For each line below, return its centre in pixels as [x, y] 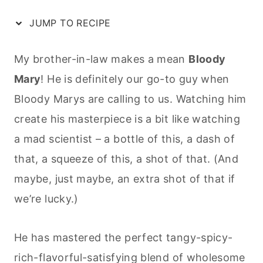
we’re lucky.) [46, 198]
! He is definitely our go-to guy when [135, 79]
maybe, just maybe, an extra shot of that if [125, 178]
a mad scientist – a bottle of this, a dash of [125, 139]
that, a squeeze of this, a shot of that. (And [127, 159]
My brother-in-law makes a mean [102, 59]
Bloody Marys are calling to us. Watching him [130, 99]
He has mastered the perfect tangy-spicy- [124, 237]
